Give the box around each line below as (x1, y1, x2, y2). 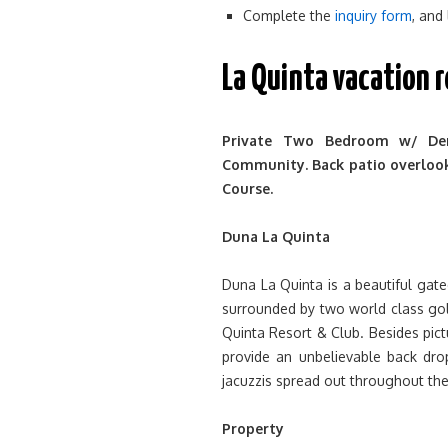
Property (222, 420, 284, 437)
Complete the (243, 7, 335, 24)
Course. (222, 180, 273, 197)
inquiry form (335, 7, 412, 24)
